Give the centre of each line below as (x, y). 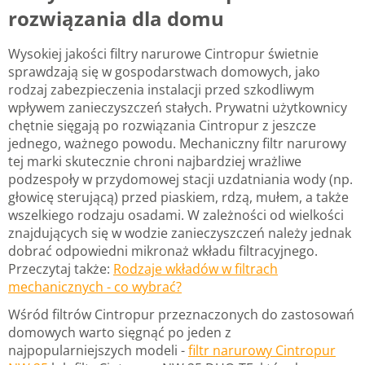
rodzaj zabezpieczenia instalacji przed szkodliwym (161, 89)
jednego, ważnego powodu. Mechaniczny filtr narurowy (177, 143)
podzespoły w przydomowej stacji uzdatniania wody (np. (180, 179)
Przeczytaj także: (61, 268)
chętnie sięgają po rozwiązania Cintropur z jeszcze (162, 125)
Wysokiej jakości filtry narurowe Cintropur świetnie (163, 53)
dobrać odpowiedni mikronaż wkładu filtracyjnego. (163, 251)
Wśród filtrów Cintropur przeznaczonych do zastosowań (181, 314)
